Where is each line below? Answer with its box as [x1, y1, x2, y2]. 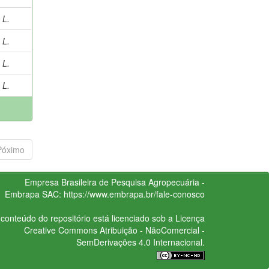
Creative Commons [23, 223, 97, 236]
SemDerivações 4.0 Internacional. [76, 235, 205, 248]
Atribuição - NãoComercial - [97, 223, 205, 236]
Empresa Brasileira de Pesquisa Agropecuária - [24, 175, 205, 188]
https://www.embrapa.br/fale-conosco [63, 187, 205, 200]
